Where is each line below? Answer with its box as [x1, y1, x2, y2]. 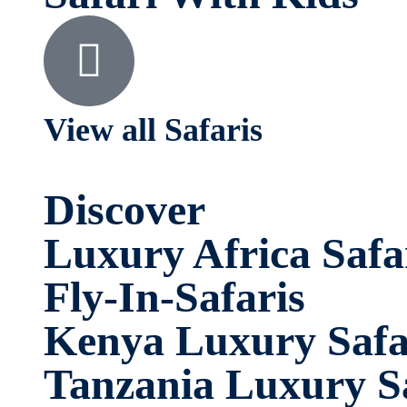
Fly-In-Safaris [44, 272, 305, 321]
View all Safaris [44, 112, 263, 149]
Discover [44, 184, 205, 233]
